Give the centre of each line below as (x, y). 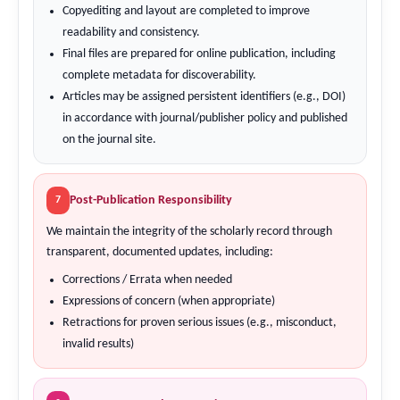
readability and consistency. (131, 32)
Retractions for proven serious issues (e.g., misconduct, (200, 322)
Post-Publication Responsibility (151, 200)
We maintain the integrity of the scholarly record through (189, 231)
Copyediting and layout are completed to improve (186, 11)
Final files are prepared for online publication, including (199, 54)
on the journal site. (109, 139)
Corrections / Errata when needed (147, 279)
